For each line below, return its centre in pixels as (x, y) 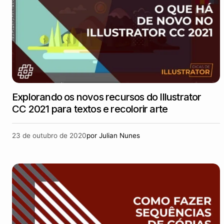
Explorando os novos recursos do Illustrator (107, 97)
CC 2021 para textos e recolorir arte (90, 109)
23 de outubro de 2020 (49, 135)
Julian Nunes (119, 135)
